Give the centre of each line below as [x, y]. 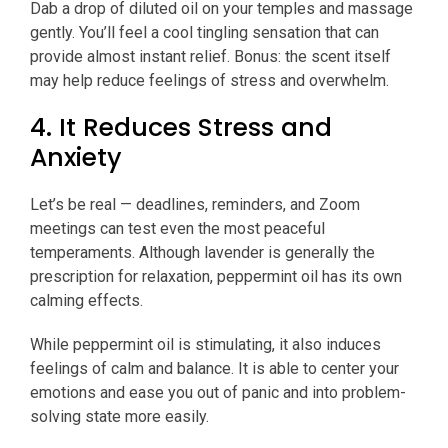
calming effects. [88, 301]
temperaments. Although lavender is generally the [202, 253]
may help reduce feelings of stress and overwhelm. [211, 81]
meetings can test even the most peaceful [177, 229]
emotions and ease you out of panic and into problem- [218, 393]
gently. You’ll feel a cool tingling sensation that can [204, 33]
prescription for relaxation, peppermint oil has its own [216, 277]
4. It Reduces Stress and [181, 128]
